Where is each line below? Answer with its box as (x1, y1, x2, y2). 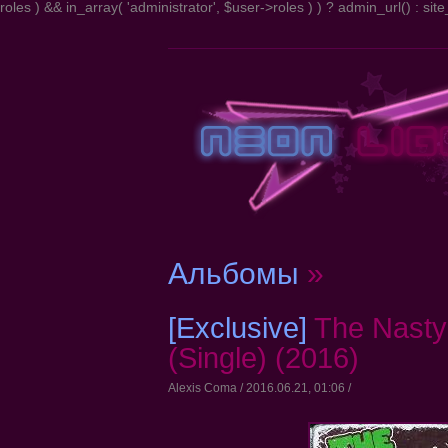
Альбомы (167, 257, 299, 290)
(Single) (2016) (167, 342, 359, 374)
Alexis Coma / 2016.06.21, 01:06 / (167, 381, 351, 395)
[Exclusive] (167, 312, 314, 344)
